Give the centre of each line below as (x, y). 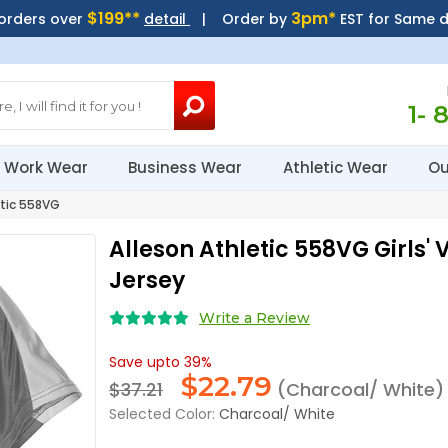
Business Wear (187, 167)
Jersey (147, 280)
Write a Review (255, 318)
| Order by (240, 19)
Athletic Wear (337, 167)
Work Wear (48, 167)
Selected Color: (162, 414)
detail (166, 19)
